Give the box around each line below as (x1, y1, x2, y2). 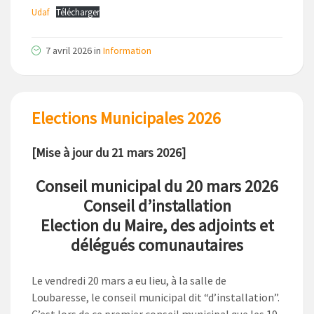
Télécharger (55, 6, 100, 18)
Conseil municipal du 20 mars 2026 (36, 175, 278, 198)
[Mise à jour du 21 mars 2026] (32, 144, 186, 161)
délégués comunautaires (71, 234, 243, 257)
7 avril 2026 (46, 44, 92, 57)
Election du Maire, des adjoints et (40, 214, 274, 237)
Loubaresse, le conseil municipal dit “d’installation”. (32, 290, 280, 305)
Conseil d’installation (83, 195, 231, 217)
